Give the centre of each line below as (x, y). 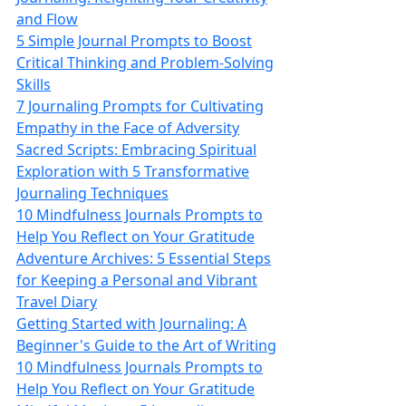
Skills (34, 84)
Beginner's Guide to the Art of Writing (146, 345)
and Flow (47, 19)
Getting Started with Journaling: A (131, 324)
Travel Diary (57, 302)
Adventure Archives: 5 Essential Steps (144, 258)
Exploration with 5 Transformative (133, 171)
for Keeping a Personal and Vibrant (137, 280)
